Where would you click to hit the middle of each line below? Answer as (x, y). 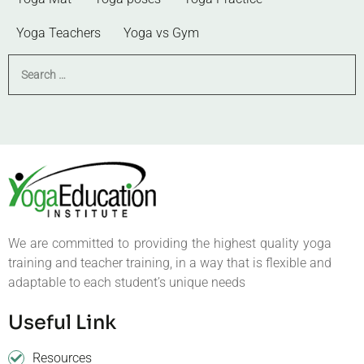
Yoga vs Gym (161, 33)
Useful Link (62, 323)
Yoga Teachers (58, 33)
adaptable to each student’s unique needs (127, 282)
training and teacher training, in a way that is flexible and (170, 263)
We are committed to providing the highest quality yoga (170, 243)
